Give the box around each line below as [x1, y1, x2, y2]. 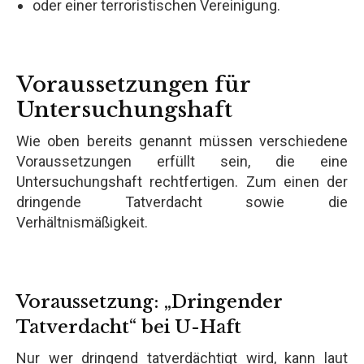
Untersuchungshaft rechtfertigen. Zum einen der [16, 172, 348, 190]
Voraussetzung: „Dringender [16, 290, 283, 313]
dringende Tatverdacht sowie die [16, 193, 348, 210]
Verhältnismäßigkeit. [16, 213, 148, 231]
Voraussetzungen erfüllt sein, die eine [16, 152, 348, 170]
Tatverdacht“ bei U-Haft [16, 315, 241, 338]
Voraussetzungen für [16, 71, 250, 97]
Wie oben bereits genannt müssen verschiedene [16, 132, 348, 149]
